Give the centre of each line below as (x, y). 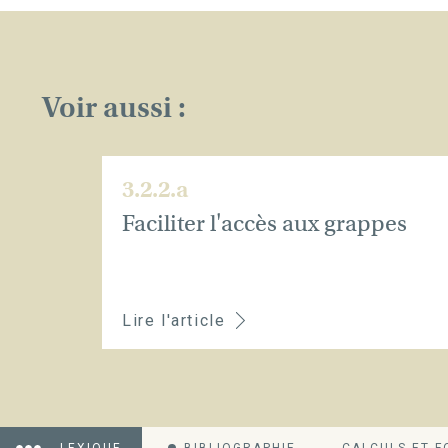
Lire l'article (174, 320)
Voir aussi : (114, 107)
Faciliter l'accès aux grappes (264, 223)
